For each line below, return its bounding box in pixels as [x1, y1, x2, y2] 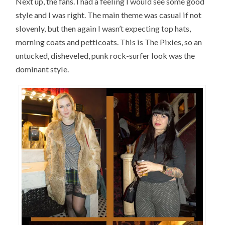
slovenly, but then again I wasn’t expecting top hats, [16, 24, 191, 34]
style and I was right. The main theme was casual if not [16, 10, 202, 20]
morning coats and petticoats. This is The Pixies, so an [16, 37, 202, 47]
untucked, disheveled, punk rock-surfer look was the [16, 51, 195, 61]
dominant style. [16, 64, 69, 74]
